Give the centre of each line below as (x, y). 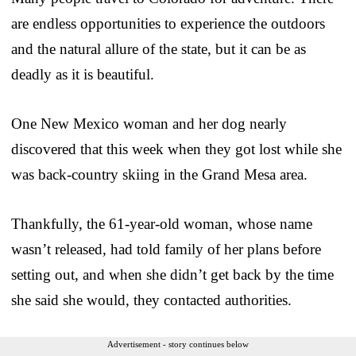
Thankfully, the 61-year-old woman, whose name (162, 223)
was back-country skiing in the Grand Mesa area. (159, 174)
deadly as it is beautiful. (83, 74)
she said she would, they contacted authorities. (151, 300)
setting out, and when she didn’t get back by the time (172, 274)
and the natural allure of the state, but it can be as (159, 48)
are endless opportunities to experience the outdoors (168, 23)
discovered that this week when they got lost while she (176, 149)
